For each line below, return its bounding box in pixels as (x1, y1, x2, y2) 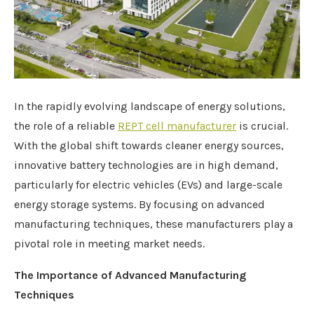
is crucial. (236, 119, 288, 133)
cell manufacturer (143, 119, 236, 133)
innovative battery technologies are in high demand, (14, 158, 278, 172)
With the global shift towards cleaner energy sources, (14, 139, 284, 153)
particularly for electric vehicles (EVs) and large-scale (14, 178, 282, 192)
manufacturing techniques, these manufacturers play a (14, 217, 293, 231)
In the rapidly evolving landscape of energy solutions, (14, 100, 285, 114)
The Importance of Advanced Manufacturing (14, 268, 246, 282)
